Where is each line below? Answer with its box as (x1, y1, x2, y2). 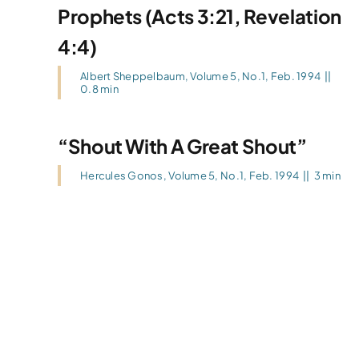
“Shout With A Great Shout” (57, 134, 307, 158)
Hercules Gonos (79, 169, 163, 182)
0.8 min (79, 83, 119, 95)
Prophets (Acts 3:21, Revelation (57, 4, 341, 28)
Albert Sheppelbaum (79, 70, 185, 83)
